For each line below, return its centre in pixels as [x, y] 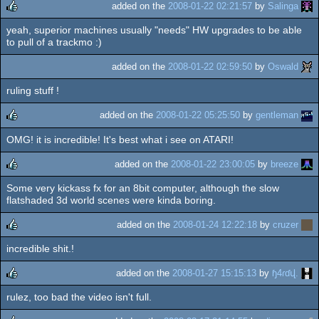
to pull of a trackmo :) [54, 42]
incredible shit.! [40, 249]
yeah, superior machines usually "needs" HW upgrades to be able [154, 30]
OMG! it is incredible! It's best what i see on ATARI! [120, 139]
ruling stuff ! [33, 91]
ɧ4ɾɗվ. [285, 273]
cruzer [286, 224]
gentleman [277, 115]
